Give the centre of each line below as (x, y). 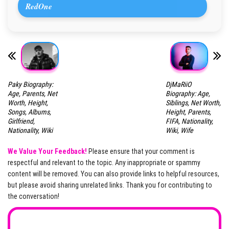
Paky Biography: (30, 85)
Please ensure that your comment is (141, 152)
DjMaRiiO (178, 85)
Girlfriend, (21, 121)
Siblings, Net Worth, (193, 103)
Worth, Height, (28, 103)
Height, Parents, (188, 112)
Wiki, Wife (179, 131)
